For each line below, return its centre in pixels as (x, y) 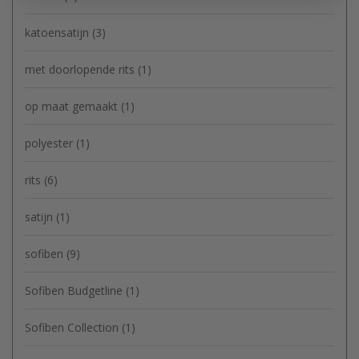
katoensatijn (58, 32)
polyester (50, 143)
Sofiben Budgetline (75, 290)
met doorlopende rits (81, 69)
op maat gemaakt (73, 106)
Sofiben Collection (73, 327)
